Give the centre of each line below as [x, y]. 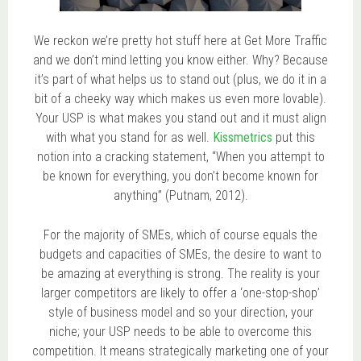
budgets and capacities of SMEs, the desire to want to [180, 254]
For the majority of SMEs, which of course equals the [180, 234]
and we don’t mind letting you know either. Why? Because [180, 60]
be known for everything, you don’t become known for [180, 176]
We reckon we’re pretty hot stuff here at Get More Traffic [180, 40]
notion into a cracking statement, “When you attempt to [180, 156]
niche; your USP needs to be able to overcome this [180, 331]
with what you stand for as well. [129, 137]
